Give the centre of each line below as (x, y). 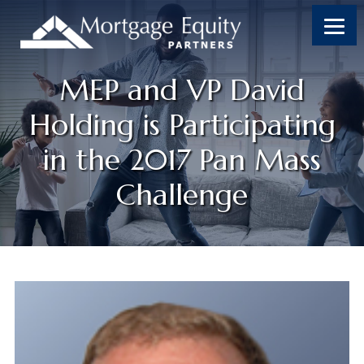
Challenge (182, 194)
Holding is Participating (182, 124)
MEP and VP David (182, 89)
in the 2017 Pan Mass (182, 159)
